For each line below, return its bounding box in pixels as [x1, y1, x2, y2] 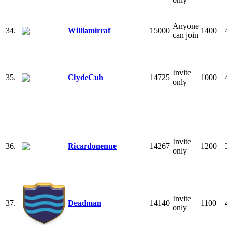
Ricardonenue [68, 141, 117, 150]
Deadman [68, 198, 101, 207]
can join [173, 30, 198, 40]
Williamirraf [68, 26, 110, 35]
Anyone [173, 21, 199, 30]
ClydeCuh [68, 72, 103, 82]
